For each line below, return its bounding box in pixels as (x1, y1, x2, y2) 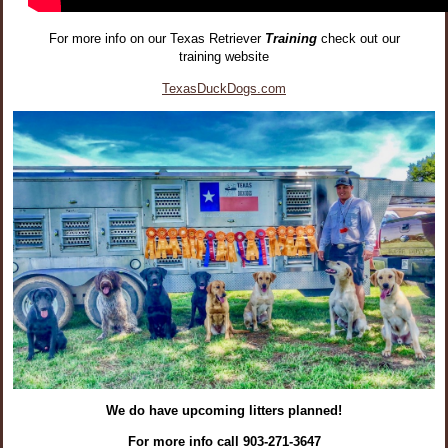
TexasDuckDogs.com (162, 80, 286, 96)
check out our (320, 31, 400, 47)
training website (179, 49, 269, 65)
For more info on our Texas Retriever (48, 31, 265, 47)
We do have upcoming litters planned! (106, 403, 342, 419)
